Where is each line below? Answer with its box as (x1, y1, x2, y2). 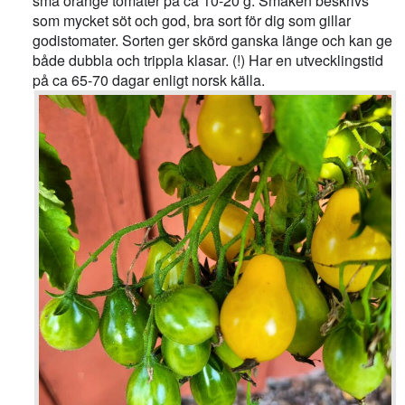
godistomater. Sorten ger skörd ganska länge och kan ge (33, 30, 393, 52)
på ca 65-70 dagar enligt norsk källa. (33, 70, 266, 91)
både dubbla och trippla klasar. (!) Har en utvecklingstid (33, 50, 384, 71)
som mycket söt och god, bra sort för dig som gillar (33, 10, 352, 32)
